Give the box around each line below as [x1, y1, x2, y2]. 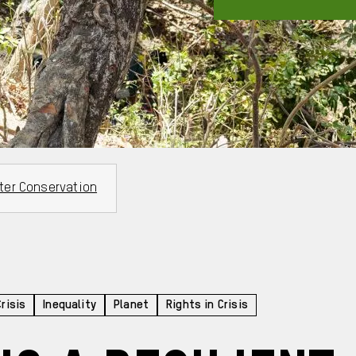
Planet [114, 299, 149, 312]
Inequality [43, 299, 97, 312]
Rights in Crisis [166, 299, 248, 312]
